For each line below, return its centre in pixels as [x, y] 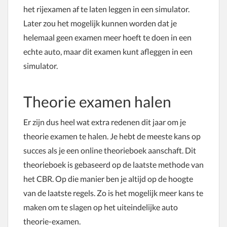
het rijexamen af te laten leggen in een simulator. [106, 9]
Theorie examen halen [97, 101]
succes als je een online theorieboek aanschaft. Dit [110, 150]
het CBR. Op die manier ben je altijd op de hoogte [108, 179]
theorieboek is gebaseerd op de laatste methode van [113, 164]
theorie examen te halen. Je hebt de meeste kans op [112, 136]
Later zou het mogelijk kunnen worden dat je [100, 23]
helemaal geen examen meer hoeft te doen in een [107, 37]
